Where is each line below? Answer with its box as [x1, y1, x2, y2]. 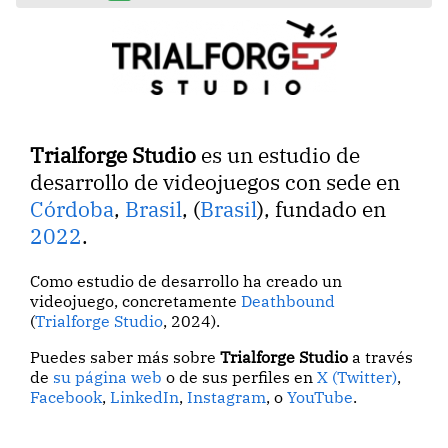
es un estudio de [196, 141, 361, 169]
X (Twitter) [317, 366, 398, 387]
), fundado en [257, 195, 387, 223]
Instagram [187, 386, 267, 407]
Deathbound [241, 290, 336, 311]
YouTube [287, 386, 354, 407]
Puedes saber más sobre [30, 346, 221, 367]
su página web [53, 366, 163, 387]
